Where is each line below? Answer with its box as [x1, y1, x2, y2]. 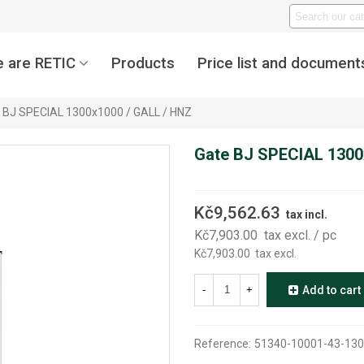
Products [111, 54, 175, 72]
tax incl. [286, 208, 327, 221]
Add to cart [302, 284, 361, 297]
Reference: [194, 337, 251, 351]
